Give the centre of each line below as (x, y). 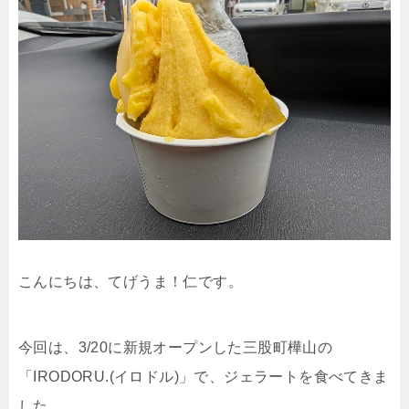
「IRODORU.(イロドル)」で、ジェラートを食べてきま (204, 377)
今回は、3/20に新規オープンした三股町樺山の (176, 348)
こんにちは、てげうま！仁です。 (131, 282)
